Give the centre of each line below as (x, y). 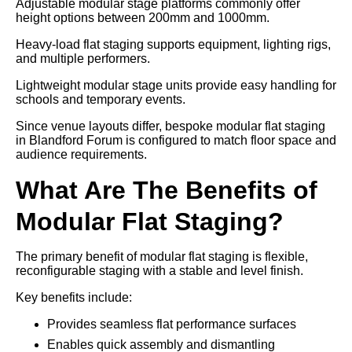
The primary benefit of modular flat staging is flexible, (162, 256)
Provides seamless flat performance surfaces (172, 324)
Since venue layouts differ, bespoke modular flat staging (170, 126)
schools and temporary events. (101, 99)
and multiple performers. (83, 58)
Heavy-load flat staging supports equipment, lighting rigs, (173, 44)
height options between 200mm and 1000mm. (143, 17)
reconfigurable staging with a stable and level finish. (159, 270)
